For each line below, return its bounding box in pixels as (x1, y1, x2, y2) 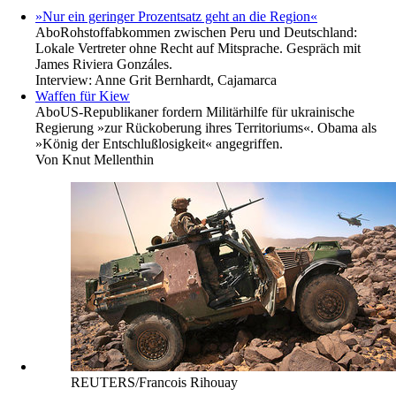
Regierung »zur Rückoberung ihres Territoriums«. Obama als (35, 119, 377, 135)
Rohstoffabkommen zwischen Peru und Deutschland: (60, 24, 357, 40)
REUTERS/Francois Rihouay (71, 374, 238, 390)
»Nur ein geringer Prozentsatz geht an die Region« (35, 8, 317, 24)
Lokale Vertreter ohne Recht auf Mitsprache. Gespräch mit (35, 40, 361, 56)
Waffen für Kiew (35, 88, 130, 103)
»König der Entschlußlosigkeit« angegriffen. (35, 135, 283, 151)
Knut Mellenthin (62, 151, 154, 167)
